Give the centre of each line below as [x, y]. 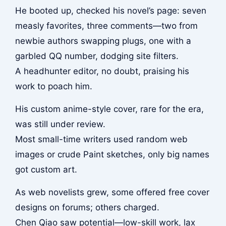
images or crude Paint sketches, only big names [112, 154]
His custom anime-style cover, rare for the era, [109, 109]
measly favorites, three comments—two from [106, 26]
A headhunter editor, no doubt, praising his [102, 71]
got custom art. [46, 169]
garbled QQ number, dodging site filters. [97, 56]
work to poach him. [53, 87]
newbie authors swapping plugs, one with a [103, 41]
